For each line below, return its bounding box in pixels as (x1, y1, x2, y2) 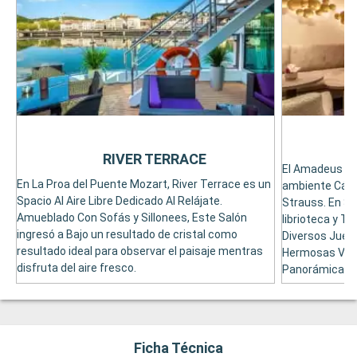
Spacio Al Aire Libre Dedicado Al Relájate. (17, 194, 222, 208)
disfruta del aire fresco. (17, 261, 136, 275)
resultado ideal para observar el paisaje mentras (17, 245, 263, 258)
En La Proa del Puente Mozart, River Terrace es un (17, 178, 271, 191)
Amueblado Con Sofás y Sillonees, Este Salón (17, 211, 247, 225)
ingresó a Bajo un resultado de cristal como (17, 228, 237, 241)
